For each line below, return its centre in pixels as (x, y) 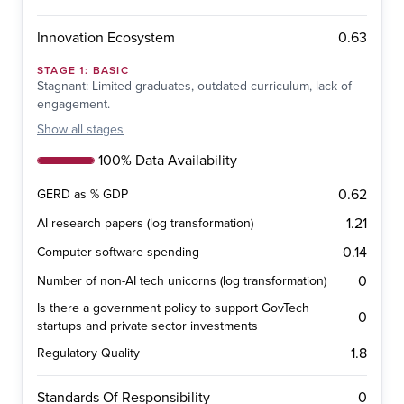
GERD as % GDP (83, 195)
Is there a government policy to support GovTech (173, 308)
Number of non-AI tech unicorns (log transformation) (182, 281)
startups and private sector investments (147, 326)
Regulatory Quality (88, 353)
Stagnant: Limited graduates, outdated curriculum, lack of (194, 87)
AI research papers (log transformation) (145, 224)
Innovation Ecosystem (106, 38)
